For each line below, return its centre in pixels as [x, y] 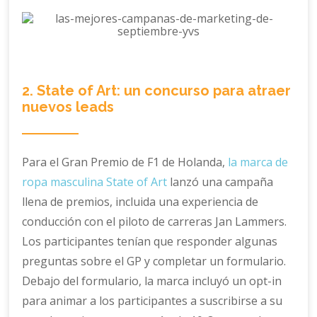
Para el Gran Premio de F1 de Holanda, [125, 162]
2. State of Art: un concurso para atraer [157, 91]
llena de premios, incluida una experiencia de [140, 202]
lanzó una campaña [220, 182]
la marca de [258, 162]
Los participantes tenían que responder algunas [150, 242]
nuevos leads [68, 107]
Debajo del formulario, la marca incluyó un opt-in [152, 281]
